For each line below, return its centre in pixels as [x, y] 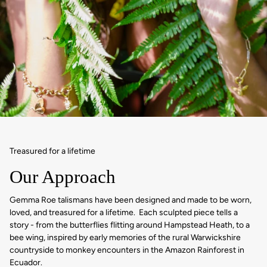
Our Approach [63, 176]
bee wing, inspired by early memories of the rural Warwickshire [125, 238]
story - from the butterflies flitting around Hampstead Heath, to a [130, 225]
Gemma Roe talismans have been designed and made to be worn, [131, 200]
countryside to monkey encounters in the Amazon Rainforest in [127, 250]
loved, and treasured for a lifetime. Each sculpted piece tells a [124, 213]
